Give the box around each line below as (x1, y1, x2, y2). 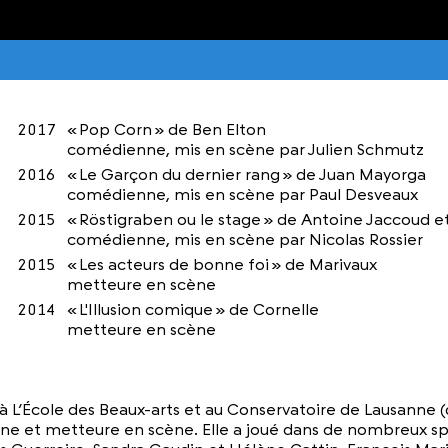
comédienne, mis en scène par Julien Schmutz (66, 140, 424, 159)
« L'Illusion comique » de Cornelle (66, 300, 319, 319)
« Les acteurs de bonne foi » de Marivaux (66, 255, 377, 274)
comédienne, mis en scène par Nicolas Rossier (66, 230, 423, 249)
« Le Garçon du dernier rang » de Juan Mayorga (66, 165, 426, 184)
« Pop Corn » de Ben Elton (66, 120, 266, 139)
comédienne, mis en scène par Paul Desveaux (66, 185, 418, 204)
